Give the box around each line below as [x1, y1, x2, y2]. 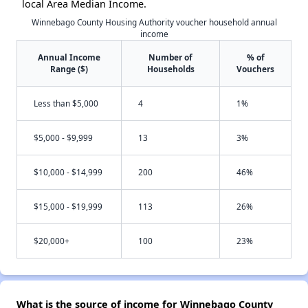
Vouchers [236, 63, 274, 75]
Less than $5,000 [34, 98, 98, 109]
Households [146, 63, 195, 75]
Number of [148, 52, 192, 63]
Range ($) [50, 63, 88, 75]
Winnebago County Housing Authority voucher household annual [31, 16, 277, 28]
